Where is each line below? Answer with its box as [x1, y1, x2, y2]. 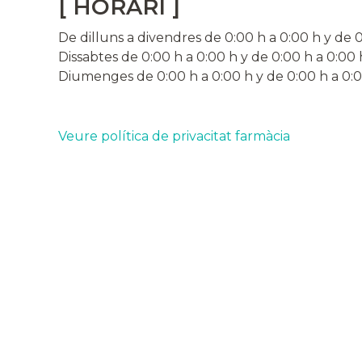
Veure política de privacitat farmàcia [58, 128, 290, 144]
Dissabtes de [58, 49, 138, 65]
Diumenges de [58, 69, 154, 84]
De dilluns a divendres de [58, 30, 221, 45]
